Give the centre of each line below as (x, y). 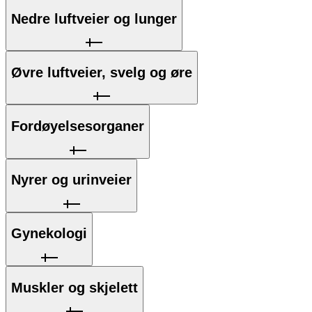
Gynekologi (49, 234)
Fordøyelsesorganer (78, 126)
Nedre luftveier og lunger (94, 18)
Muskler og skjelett (75, 287)
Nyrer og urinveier (71, 180)
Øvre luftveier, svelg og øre (102, 72)
